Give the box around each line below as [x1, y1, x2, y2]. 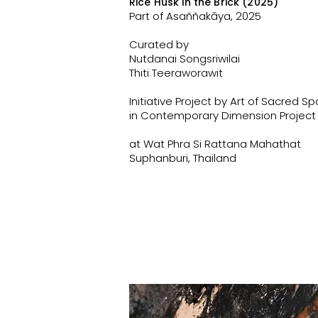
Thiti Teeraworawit [129, 65, 223, 80]
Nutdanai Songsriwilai [129, 51, 240, 66]
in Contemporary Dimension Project [129, 108, 316, 123]
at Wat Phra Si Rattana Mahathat [129, 136, 301, 151]
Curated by [129, 37, 189, 52]
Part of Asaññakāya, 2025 [129, 9, 261, 23]
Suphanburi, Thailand [129, 150, 236, 165]
